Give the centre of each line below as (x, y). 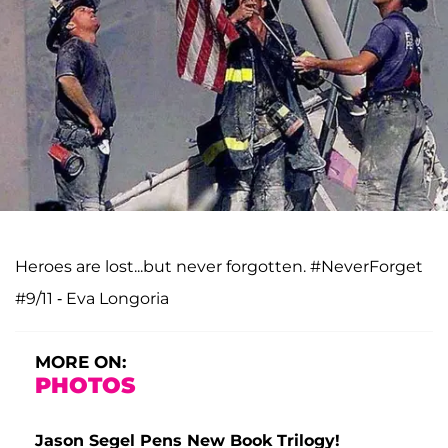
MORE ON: (80, 362)
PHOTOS (85, 386)
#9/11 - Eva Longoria (92, 299)
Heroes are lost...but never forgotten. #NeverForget (219, 267)
